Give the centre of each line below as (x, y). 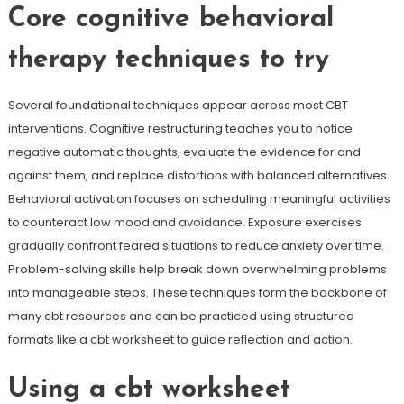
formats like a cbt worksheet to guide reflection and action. (180, 340)
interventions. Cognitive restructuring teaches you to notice (180, 129)
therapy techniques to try (168, 60)
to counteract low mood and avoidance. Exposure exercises (184, 222)
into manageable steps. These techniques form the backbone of (197, 293)
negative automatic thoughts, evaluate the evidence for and (184, 152)
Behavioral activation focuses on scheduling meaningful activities (199, 199)
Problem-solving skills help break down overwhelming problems (197, 269)
